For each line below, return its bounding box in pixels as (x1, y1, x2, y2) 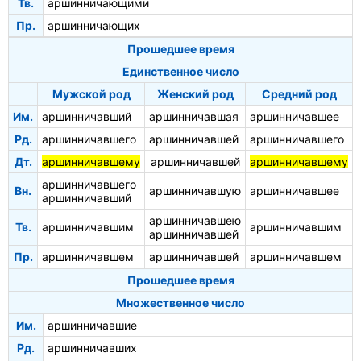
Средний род (261, 87, 337, 102)
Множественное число (116, 296, 245, 310)
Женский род (156, 87, 234, 102)
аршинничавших (48, 341, 137, 355)
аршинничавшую (149, 184, 241, 198)
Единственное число (122, 64, 239, 79)
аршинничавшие (48, 318, 137, 333)
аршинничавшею (149, 214, 241, 228)
